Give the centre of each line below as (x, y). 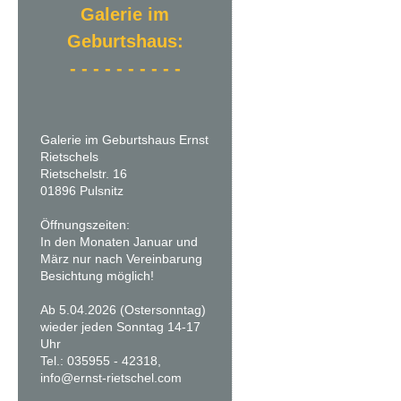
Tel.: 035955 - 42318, (101, 361)
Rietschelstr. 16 (84, 174)
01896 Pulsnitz (82, 191)
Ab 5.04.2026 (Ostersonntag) (123, 310)
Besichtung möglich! (97, 276)
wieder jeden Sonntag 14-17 (120, 327)
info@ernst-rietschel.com (111, 378)
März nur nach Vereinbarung (121, 259)
